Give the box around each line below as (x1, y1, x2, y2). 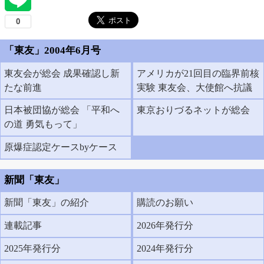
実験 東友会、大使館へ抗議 (137, 82, 253, 93)
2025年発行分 (4, 243, 61, 253)
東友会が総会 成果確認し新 (4, 68, 120, 78)
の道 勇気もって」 (4, 119, 82, 130)
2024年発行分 (137, 243, 194, 253)
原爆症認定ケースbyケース (4, 142, 118, 153)
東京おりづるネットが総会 (137, 105, 250, 115)
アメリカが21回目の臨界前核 (137, 68, 260, 78)
